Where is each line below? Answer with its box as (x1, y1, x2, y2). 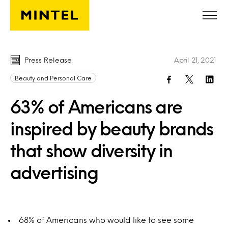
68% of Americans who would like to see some (19, 216, 194, 223)
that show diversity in (10, 143, 173, 157)
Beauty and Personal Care (15, 75, 92, 80)
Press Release (24, 57, 72, 63)
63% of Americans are (10, 99, 182, 113)
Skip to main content (12, 11, 90, 17)
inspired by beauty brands (10, 121, 213, 135)
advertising (10, 165, 98, 179)
